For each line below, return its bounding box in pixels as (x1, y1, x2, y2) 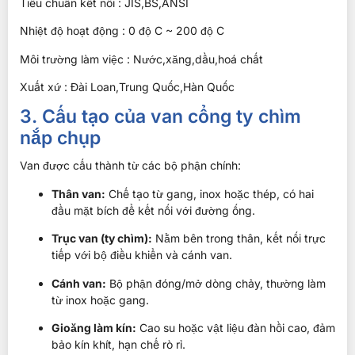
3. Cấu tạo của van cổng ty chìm (20, 105, 301, 128)
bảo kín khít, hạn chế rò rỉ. (52, 337, 185, 351)
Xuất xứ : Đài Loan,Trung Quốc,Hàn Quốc (20, 80, 235, 94)
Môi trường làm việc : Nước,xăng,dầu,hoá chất (20, 52, 263, 66)
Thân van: (52, 186, 105, 200)
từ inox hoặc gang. (52, 292, 149, 307)
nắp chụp (20, 127, 101, 150)
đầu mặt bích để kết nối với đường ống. (52, 203, 255, 217)
